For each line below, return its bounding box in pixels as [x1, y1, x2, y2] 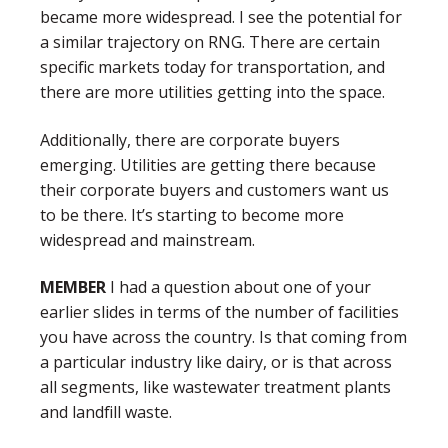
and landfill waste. [40, 400, 180, 423]
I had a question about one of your [106, 275, 371, 298]
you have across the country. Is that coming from [40, 325, 407, 348]
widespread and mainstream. [40, 228, 263, 251]
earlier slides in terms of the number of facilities [40, 300, 399, 323]
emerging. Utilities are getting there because [40, 153, 376, 176]
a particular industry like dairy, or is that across [40, 350, 392, 373]
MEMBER [40, 275, 106, 298]
